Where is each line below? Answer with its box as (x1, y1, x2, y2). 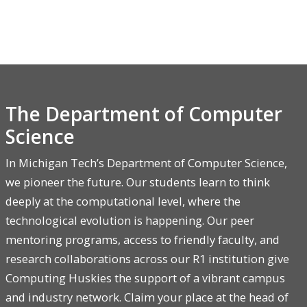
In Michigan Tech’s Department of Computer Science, (5, 155, 287, 171)
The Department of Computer (5, 101, 282, 127)
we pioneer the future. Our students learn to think (5, 174, 270, 191)
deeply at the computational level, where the (5, 193, 241, 210)
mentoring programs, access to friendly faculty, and (5, 232, 280, 248)
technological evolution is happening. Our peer (5, 212, 254, 229)
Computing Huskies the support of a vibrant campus (5, 270, 285, 286)
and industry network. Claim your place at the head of (5, 289, 288, 306)
